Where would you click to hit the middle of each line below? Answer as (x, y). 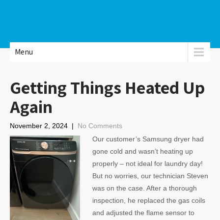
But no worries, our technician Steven (150, 176)
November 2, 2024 (39, 126)
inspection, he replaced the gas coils (149, 200)
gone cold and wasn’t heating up (142, 151)
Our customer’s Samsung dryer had (148, 139)
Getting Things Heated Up (107, 87)
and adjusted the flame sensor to (143, 213)
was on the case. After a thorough (144, 188)
